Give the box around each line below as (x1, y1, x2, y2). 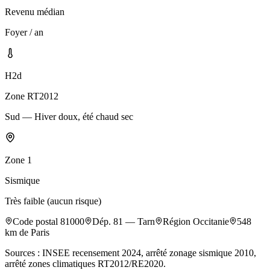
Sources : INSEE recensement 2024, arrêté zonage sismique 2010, (5, 248, 256, 258)
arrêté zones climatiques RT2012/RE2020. (5, 259, 166, 269)
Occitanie (193, 216, 229, 227)
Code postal (13, 216, 60, 227)
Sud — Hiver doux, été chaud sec (5, 111, 133, 122)
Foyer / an (5, 27, 43, 37)
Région (163, 216, 193, 227)
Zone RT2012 (5, 91, 58, 101)
